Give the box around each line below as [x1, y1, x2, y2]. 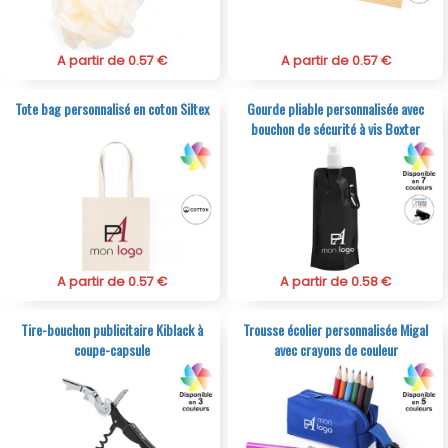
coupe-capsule [73, 338, 150, 360]
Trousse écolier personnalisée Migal [243, 318, 429, 340]
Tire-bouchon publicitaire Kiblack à [20, 318, 203, 340]
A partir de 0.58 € [280, 272, 392, 290]
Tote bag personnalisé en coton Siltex [14, 97, 209, 119]
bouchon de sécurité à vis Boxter [251, 117, 421, 139]
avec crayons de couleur [273, 338, 398, 360]
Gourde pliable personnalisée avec [247, 97, 425, 119]
